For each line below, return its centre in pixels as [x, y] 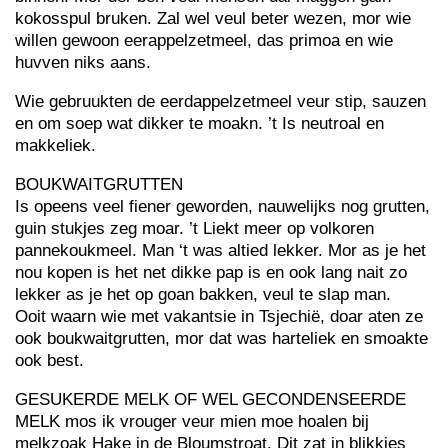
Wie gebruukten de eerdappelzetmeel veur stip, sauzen [220, 101]
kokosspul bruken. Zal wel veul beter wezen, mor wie [213, 18]
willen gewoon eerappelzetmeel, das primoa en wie [204, 40]
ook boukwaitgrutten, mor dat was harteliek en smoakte [221, 338]
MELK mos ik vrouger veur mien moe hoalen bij [192, 421]
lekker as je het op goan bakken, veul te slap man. [203, 294]
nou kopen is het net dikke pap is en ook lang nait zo [211, 272]
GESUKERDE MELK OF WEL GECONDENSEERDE [210, 399]
